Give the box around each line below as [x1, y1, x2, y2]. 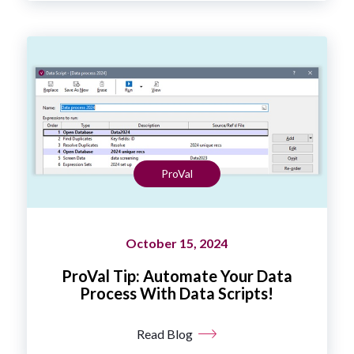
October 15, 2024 [126, 235, 228, 250]
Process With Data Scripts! [80, 283, 274, 303]
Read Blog [137, 326, 194, 341]
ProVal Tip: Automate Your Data [61, 265, 292, 285]
